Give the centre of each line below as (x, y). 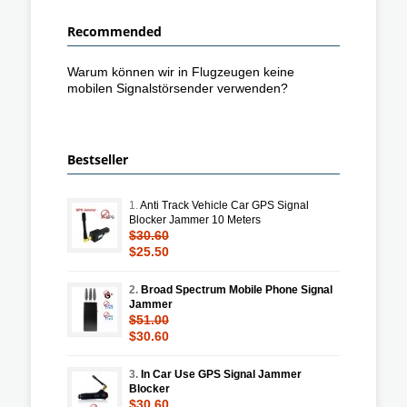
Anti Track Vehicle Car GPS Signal (224, 205)
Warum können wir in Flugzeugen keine (181, 71)
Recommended (114, 31)
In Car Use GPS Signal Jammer (221, 374)
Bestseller (98, 159)
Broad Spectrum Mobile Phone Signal (237, 289)
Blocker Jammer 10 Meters (195, 219)
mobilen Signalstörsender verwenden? (178, 88)
